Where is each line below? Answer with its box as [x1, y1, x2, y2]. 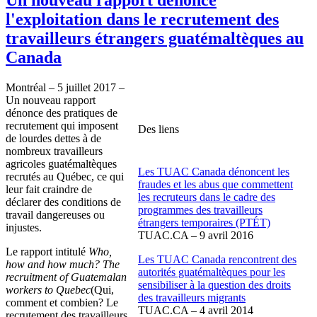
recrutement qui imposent [6, 119, 118, 132]
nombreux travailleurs [6, 144, 103, 157]
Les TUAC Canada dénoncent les [138, 165, 289, 178]
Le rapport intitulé [6, 245, 88, 258]
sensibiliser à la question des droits [138, 278, 291, 291]
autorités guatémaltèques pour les [138, 265, 285, 278]
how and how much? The [6, 258, 120, 270]
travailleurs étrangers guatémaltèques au [6, 28, 304, 47]
